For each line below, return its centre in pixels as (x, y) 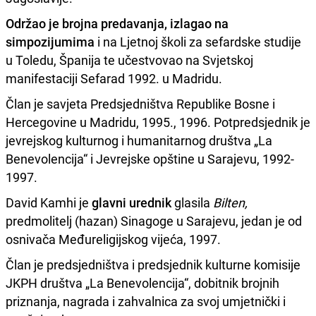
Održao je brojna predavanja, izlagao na (117, 23)
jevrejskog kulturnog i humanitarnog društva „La (139, 140)
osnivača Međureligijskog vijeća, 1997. (113, 239)
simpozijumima (50, 41)
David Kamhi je (49, 202)
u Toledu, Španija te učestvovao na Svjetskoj (129, 60)
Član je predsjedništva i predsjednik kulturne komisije (153, 264)
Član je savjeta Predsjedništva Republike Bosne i (140, 103)
